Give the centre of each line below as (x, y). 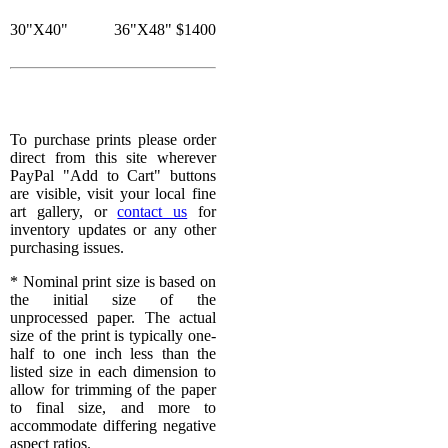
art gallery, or (64, 212)
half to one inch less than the (113, 354)
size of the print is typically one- (113, 336)
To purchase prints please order (113, 140)
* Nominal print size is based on (113, 282)
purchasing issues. (67, 248)
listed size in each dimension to (113, 372)
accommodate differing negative (113, 426)
